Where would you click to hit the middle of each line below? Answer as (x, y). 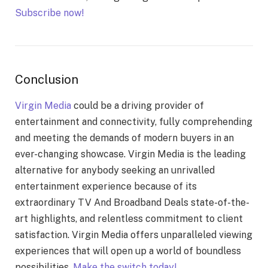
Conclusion (47, 79)
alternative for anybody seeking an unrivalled (115, 170)
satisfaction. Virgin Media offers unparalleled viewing (134, 234)
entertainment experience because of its (106, 186)
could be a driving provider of (138, 105)
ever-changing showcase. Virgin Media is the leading (130, 154)
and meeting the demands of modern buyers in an (124, 138)
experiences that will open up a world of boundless (128, 251)
